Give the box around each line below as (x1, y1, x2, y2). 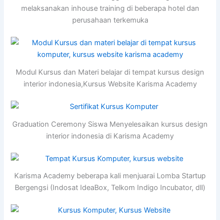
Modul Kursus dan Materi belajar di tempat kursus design (16, 68, 204, 77)
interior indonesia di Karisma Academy (46, 131, 174, 140)
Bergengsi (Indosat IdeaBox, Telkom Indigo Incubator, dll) (15, 183, 205, 192)
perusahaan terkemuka (72, 16, 148, 25)
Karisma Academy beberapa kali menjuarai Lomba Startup (14, 171, 206, 181)
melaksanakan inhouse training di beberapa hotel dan (21, 4, 199, 13)
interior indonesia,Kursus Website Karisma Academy (23, 80, 197, 89)
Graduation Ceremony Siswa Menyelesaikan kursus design (12, 119, 208, 129)
